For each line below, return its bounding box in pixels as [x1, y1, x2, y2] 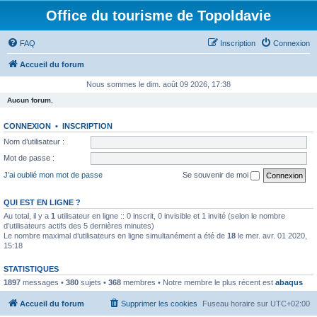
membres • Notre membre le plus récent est [121, 277, 275, 287]
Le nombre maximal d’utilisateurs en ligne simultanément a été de [4, 231, 227, 240]
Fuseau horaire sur [202, 299, 270, 308]
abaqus [275, 277, 303, 287]
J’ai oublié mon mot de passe [4, 170, 103, 179]
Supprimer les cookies [121, 299, 197, 308]
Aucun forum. [7, 96, 53, 104]
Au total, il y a [4, 211, 51, 220]
